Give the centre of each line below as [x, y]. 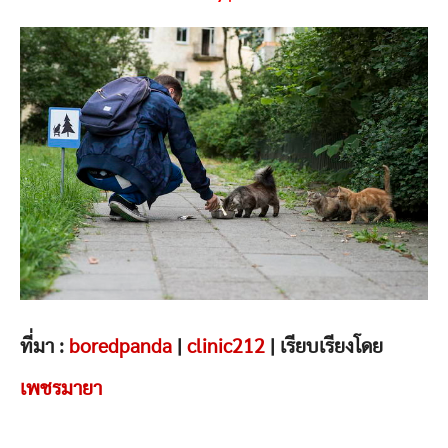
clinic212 [226, 346]
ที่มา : [44, 346]
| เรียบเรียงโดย [324, 346]
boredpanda [120, 346]
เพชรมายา [61, 388]
